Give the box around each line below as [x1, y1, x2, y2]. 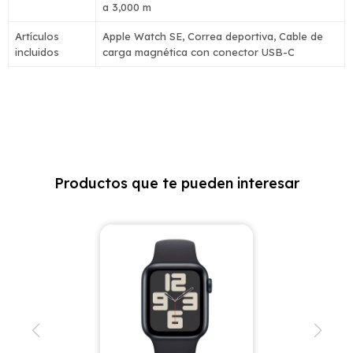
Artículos [15, 30, 59, 43]
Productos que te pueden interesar [54, 174, 299, 192]
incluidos [15, 46, 59, 58]
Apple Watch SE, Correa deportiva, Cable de [102, 30, 323, 43]
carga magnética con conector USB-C [102, 46, 295, 58]
